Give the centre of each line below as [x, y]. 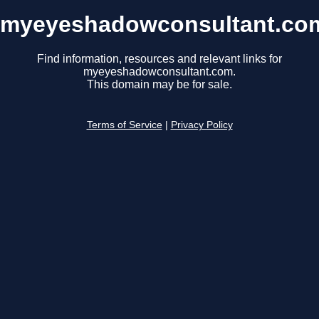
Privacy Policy [202, 125]
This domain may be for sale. [159, 85]
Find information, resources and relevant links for [159, 59]
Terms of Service [124, 125]
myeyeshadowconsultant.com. [159, 72]
